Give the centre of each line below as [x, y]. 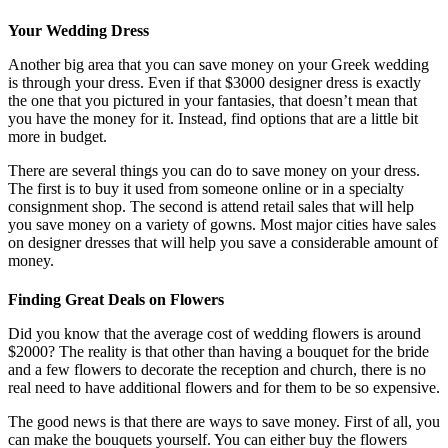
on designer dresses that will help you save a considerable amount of [223, 242]
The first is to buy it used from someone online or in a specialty [206, 188]
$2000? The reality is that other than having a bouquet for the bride [218, 351]
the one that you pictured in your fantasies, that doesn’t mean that [212, 100]
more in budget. [57, 136]
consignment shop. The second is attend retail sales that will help [211, 206]
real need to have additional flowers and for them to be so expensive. [224, 387]
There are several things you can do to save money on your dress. [214, 170]
